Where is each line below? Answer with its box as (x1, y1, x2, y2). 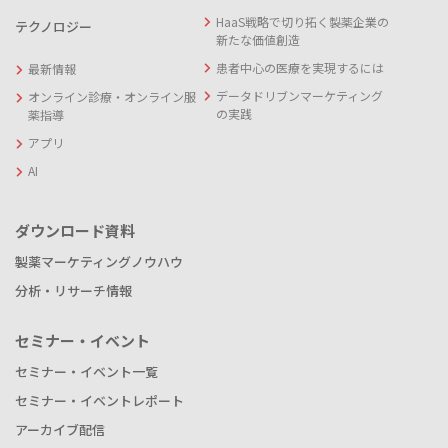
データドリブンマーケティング (215, 86, 383, 104)
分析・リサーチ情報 (15, 281, 132, 301)
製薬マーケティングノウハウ (15, 252, 183, 272)
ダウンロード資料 (15, 220, 135, 242)
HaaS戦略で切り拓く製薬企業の (215, 12, 389, 30)
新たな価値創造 (215, 30, 300, 48)
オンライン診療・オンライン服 (27, 88, 196, 106)
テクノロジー (15, 17, 92, 37)
